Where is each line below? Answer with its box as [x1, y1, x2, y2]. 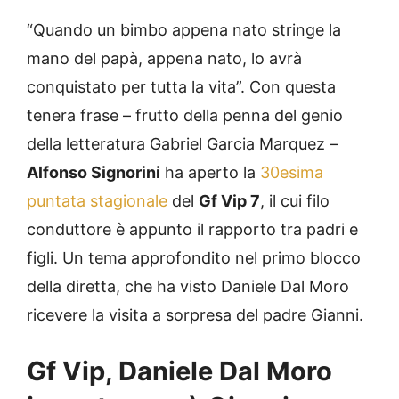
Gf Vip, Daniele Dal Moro [27, 355, 332, 387]
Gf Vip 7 [199, 191, 260, 211]
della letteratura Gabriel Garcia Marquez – [27, 134, 338, 154]
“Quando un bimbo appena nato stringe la [27, 20, 341, 40]
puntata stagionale [27, 191, 167, 211]
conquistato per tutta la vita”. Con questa [27, 77, 336, 97]
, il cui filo [260, 191, 330, 211]
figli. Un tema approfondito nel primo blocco [27, 248, 361, 268]
